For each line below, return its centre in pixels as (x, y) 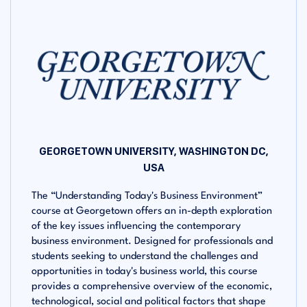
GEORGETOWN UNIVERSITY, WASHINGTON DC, (153, 151)
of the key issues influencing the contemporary (136, 227)
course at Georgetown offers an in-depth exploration (152, 212)
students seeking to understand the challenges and (145, 257)
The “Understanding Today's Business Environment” (147, 197)
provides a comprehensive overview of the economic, (152, 287)
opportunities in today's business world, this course (145, 272)
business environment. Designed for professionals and (152, 242)
